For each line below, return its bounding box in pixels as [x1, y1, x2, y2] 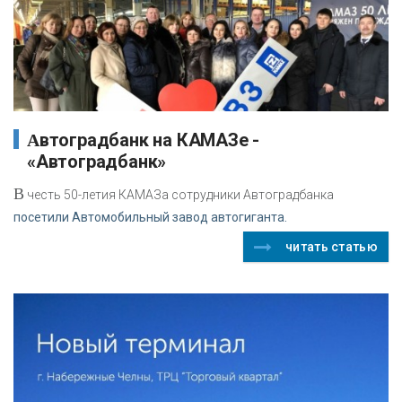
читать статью [285, 239, 378, 254]
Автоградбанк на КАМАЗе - [27, 129, 39, 150]
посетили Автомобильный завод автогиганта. [13, 209, 287, 224]
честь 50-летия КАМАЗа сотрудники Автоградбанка [24, 187, 334, 202]
